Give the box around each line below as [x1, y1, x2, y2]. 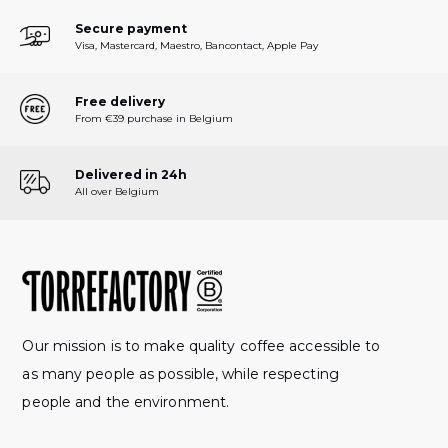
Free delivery [75, 93, 165, 109]
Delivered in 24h [75, 166, 187, 182]
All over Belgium [75, 184, 159, 198]
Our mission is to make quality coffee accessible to [22, 336, 381, 355]
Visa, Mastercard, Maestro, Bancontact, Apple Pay [75, 38, 318, 52]
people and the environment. [22, 392, 230, 411]
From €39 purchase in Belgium [75, 111, 233, 125]
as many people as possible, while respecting [22, 364, 339, 383]
